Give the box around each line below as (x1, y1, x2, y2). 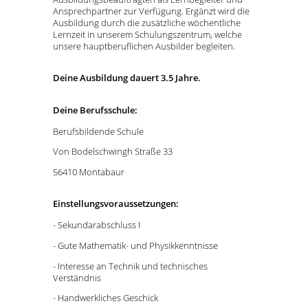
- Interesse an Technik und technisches (53, 259, 208, 272)
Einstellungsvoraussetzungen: (53, 197, 179, 210)
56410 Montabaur (53, 166, 126, 179)
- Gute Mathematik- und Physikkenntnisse (53, 239, 218, 252)
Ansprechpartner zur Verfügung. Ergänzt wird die (53, 4, 250, 17)
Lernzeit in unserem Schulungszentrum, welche (53, 27, 242, 41)
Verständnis (53, 271, 103, 284)
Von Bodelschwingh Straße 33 (53, 145, 173, 158)
